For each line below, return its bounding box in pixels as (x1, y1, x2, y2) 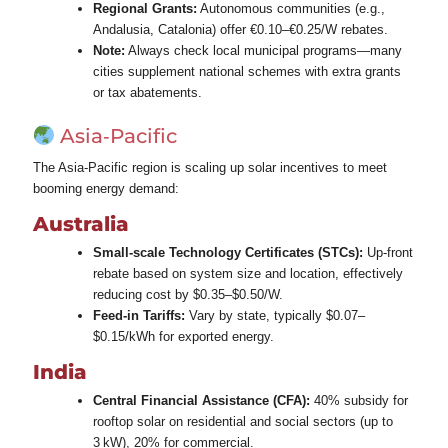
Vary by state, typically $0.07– (184, 307, 365, 323)
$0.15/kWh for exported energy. (92, 328, 274, 344)
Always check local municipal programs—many (124, 42, 402, 58)
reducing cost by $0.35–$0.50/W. (92, 286, 283, 302)
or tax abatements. (92, 84, 202, 100)
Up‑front (362, 244, 413, 260)
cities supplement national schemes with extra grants (92, 63, 401, 79)
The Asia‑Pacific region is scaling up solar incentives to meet (32, 159, 387, 175)
